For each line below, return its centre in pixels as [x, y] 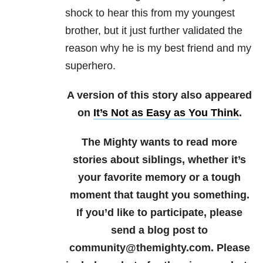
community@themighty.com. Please [159, 248]
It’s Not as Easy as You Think [166, 113]
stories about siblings [127, 160]
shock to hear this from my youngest [150, 13]
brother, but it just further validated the [154, 31]
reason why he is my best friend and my [158, 48]
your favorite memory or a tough [159, 178]
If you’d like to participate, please [159, 213]
